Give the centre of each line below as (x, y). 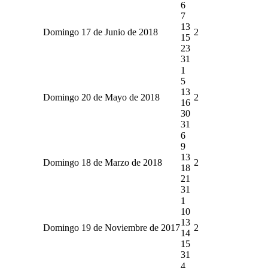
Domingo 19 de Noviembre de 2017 (111, 227)
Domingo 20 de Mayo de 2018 (101, 97)
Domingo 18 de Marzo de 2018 (102, 162)
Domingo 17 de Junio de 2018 (100, 32)
